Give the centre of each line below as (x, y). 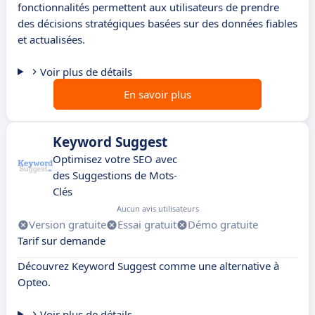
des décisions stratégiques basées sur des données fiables (157, 24)
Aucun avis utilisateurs (158, 209)
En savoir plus (157, 95)
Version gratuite (67, 225)
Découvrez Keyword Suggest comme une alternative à (148, 266)
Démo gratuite (223, 225)
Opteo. (34, 282)
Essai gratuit (147, 225)
